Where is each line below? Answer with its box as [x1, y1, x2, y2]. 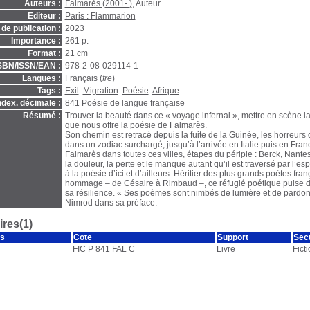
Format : [27, 48, 61, 58]
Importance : [10, 36, 61, 46]
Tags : [37, 86, 61, 95]
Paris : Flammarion [64, 11, 136, 21]
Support [217, 232, 248, 242]
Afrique [152, 86, 179, 95]
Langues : [21, 73, 61, 83]
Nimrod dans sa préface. [64, 198, 157, 208]
